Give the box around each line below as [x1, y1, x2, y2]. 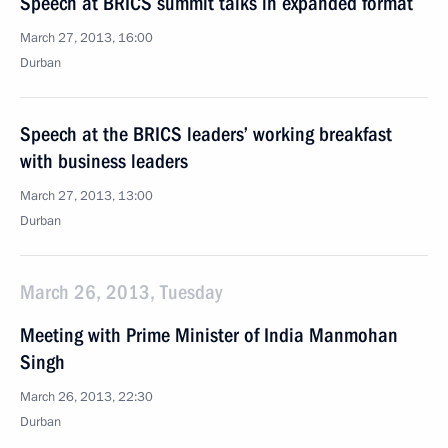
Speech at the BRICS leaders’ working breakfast [20, 122, 392, 146]
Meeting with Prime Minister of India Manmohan [20, 323, 398, 347]
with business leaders [20, 149, 188, 173]
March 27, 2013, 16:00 [20, 29, 153, 47]
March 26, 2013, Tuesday [20, 280, 222, 304]
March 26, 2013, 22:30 [20, 388, 153, 406]
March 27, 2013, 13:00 [20, 187, 153, 205]
